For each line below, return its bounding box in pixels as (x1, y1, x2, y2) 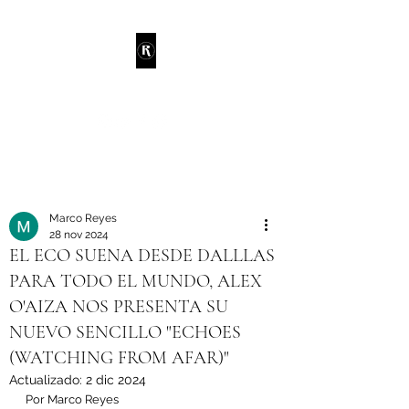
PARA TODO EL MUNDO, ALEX (9, 270, 262, 292)
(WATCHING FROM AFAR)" (9, 347, 229, 369)
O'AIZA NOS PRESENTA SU (9, 296, 228, 318)
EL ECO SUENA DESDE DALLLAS (9, 245, 275, 267)
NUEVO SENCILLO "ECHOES (9, 321, 241, 343)
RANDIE (55, 79, 122, 101)
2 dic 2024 (86, 372, 146, 387)
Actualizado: (9, 372, 86, 387)
